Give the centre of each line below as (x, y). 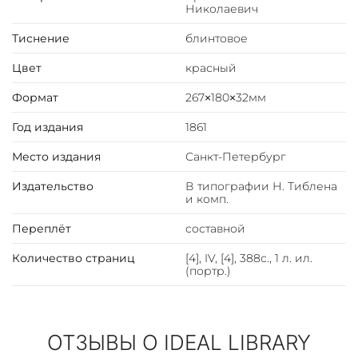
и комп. (207, 199)
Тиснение (41, 39)
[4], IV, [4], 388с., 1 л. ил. (249, 259)
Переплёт (42, 229)
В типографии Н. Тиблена (261, 187)
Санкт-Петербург (235, 157)
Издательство (53, 187)
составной (215, 229)
